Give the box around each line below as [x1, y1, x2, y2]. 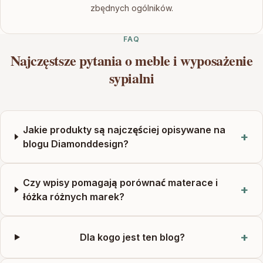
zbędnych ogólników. [90, 3, 173, 13]
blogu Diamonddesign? [22, 138, 129, 150]
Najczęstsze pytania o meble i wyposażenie [10, 50, 253, 70]
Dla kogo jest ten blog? [79, 231, 185, 243]
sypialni [109, 68, 154, 88]
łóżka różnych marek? [23, 191, 125, 203]
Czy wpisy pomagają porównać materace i [23, 177, 218, 188]
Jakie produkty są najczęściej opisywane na [22, 124, 225, 136]
